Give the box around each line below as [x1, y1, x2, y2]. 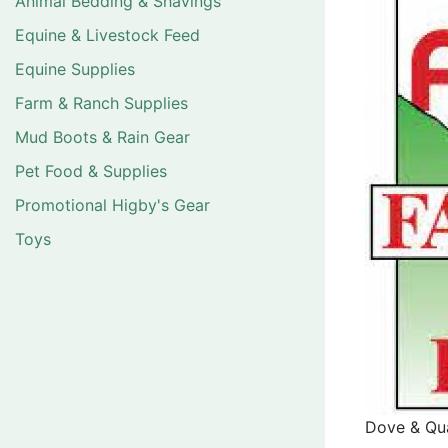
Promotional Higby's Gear [15, 195, 210, 216]
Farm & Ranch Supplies [15, 93, 188, 114]
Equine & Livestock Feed [15, 25, 200, 46]
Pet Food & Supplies [15, 161, 167, 182]
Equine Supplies [15, 59, 135, 80]
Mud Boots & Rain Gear [15, 127, 190, 148]
